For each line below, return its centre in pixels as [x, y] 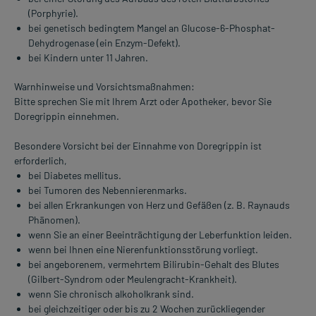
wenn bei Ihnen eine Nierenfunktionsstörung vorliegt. [143, 250]
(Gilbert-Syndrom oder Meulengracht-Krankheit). [133, 279]
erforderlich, [41, 161]
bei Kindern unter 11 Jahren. [88, 58]
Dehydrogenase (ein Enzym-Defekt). [104, 43]
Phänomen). [54, 220]
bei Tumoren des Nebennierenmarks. [108, 190]
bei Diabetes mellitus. [75, 176]
